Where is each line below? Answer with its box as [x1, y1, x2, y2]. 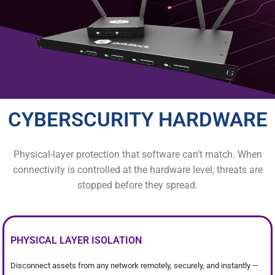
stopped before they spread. [77, 179, 198, 191]
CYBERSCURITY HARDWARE [7, 107, 268, 131]
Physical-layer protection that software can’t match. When [13, 149, 262, 160]
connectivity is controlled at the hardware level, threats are [12, 164, 263, 176]
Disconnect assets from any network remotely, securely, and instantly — [10, 261, 258, 270]
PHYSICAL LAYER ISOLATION [10, 234, 142, 246]
